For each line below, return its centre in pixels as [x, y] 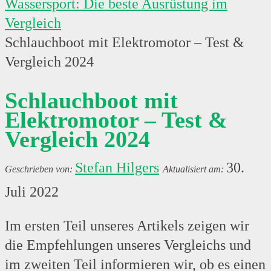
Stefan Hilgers [117, 167]
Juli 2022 [32, 191]
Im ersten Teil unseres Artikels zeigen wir [127, 225]
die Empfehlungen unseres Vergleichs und [128, 245]
